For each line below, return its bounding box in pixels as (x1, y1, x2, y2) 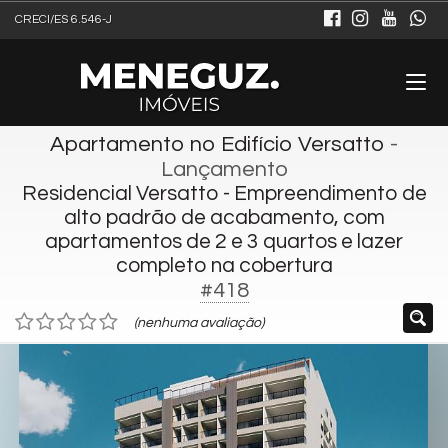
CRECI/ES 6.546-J (15, 13, 112, 26)
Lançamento (160, 158, 288, 181)
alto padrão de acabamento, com (63, 207, 385, 228)
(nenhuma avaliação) (134, 316, 264, 330)
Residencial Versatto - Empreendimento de (21, 183, 427, 204)
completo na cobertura (115, 255, 333, 276)
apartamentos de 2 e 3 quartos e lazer (45, 231, 403, 252)
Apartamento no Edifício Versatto (50, 133, 385, 156)
